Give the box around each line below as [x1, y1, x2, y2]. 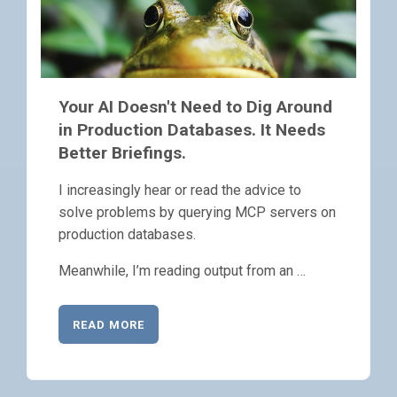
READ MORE [73, 317, 145, 331]
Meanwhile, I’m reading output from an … [58, 262, 306, 280]
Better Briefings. [58, 143, 186, 164]
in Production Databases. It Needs [58, 120, 325, 141]
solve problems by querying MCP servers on [58, 204, 336, 222]
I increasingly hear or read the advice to [58, 182, 301, 199]
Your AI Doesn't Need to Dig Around [58, 97, 332, 118]
